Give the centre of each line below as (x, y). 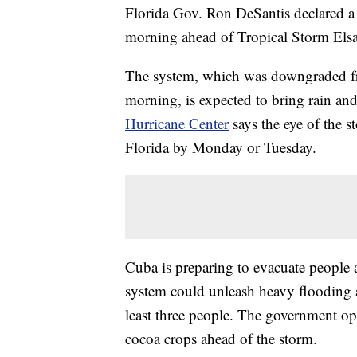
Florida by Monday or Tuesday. (221, 147)
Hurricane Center (177, 124)
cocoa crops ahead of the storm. (221, 339)
